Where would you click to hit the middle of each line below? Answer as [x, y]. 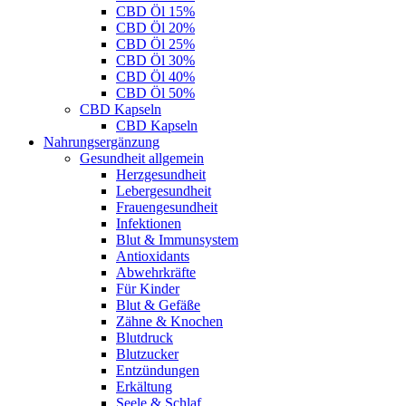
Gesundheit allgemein [142, 158]
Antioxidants [153, 256]
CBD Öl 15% [155, 11]
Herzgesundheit [161, 174]
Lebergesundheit [164, 190]
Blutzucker [147, 353]
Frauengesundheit [167, 207]
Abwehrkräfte [156, 272]
